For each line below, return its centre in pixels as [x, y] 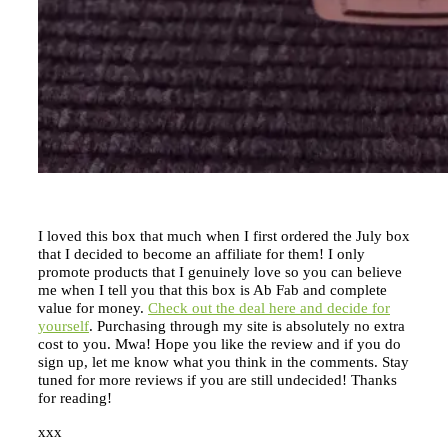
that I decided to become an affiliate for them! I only [201, 253]
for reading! [75, 397]
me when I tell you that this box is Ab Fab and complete [212, 289]
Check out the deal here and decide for [269, 307]
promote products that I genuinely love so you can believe [220, 271]
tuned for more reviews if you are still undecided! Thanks [217, 379]
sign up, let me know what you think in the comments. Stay [223, 361]
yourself [63, 325]
